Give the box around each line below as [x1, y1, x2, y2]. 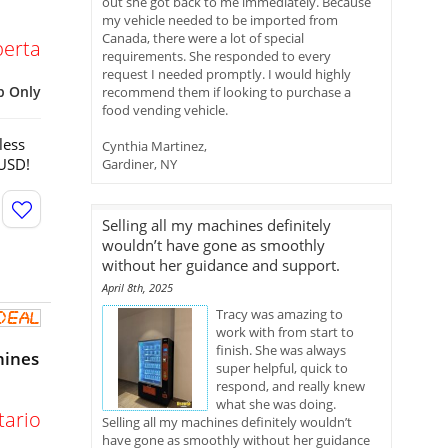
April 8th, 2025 [102, 280, 173, 295]
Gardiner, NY [102, 155, 177, 173]
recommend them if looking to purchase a [102, 83, 351, 101]
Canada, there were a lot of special [102, 29, 304, 47]
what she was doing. [216, 395, 336, 413]
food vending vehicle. [102, 101, 228, 119]
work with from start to [216, 323, 354, 341]
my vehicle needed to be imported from [102, 11, 338, 29]
